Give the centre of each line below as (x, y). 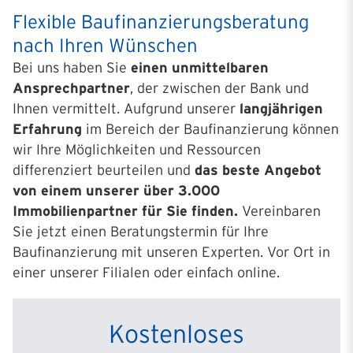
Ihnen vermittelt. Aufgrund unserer (126, 109)
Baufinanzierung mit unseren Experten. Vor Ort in (171, 252)
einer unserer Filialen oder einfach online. (146, 273)
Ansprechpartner (71, 88)
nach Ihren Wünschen (105, 45)
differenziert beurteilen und (104, 170)
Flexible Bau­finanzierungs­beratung (161, 22)
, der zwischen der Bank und (219, 88)
